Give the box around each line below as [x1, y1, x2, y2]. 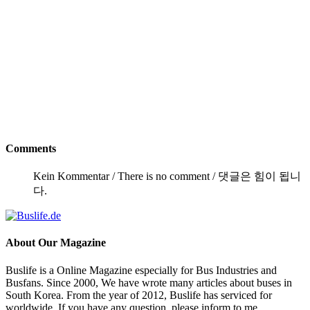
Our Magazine [35, 237, 106, 249]
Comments [6, 142, 56, 154]
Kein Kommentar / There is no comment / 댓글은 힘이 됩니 [33, 170, 301, 183]
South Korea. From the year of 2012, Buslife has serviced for [6, 289, 272, 301]
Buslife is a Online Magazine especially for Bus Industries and [6, 264, 277, 276]
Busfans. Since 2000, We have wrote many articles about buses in [6, 276, 292, 289]
